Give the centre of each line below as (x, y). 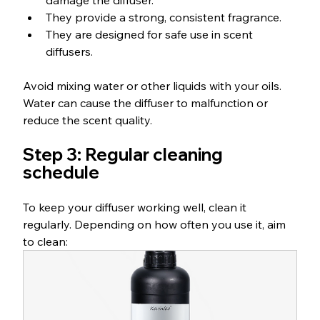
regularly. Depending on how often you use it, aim (155, 225)
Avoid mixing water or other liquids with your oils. (153, 86)
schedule (61, 172)
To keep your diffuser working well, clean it (136, 207)
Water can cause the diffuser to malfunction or (146, 103)
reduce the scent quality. (87, 120)
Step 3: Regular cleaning (124, 155)
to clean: (45, 242)
